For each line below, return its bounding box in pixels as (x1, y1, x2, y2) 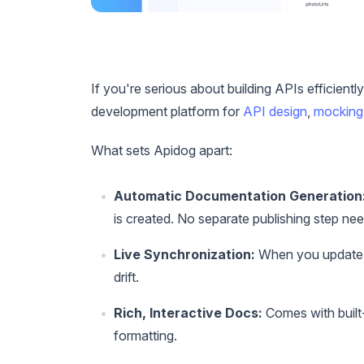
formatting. (114, 327, 177, 344)
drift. (114, 269, 139, 286)
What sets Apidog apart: (91, 142, 232, 159)
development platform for (91, 103, 243, 120)
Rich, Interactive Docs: (114, 305, 262, 322)
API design (243, 103, 307, 120)
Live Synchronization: (114, 246, 255, 263)
